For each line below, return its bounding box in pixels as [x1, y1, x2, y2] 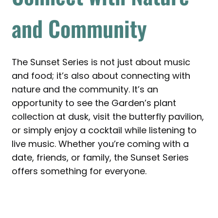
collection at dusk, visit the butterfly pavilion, [12, 110, 204, 123]
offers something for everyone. [12, 164, 146, 177]
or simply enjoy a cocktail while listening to [12, 124, 197, 136]
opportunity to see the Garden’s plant [12, 96, 176, 109]
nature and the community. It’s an [12, 83, 158, 95]
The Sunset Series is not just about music [12, 55, 190, 68]
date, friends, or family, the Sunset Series [12, 151, 189, 163]
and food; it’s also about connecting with [12, 69, 190, 82]
